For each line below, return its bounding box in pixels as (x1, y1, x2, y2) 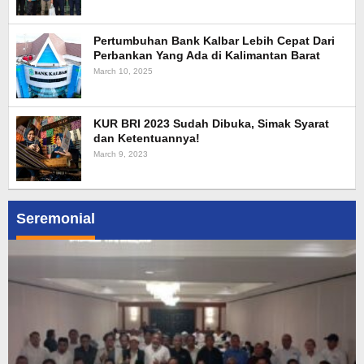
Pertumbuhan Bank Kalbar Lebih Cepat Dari (93, 33, 335, 47)
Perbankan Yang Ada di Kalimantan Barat (93, 48, 320, 62)
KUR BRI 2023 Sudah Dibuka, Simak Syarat (93, 116, 329, 130)
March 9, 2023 (93, 149, 148, 158)
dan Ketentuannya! (93, 131, 200, 145)
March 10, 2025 (93, 66, 153, 76)
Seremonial (16, 210, 95, 227)
